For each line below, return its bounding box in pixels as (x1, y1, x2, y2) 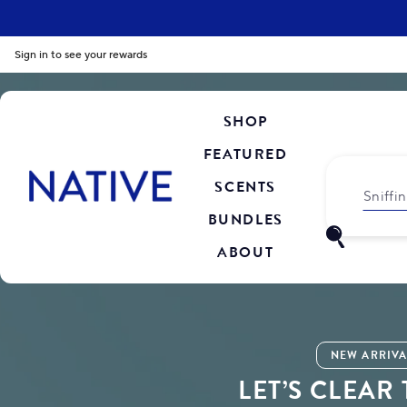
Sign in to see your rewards (15, 47, 147, 62)
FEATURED (203, 144, 288, 164)
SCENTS (214, 176, 277, 197)
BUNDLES (207, 209, 283, 230)
